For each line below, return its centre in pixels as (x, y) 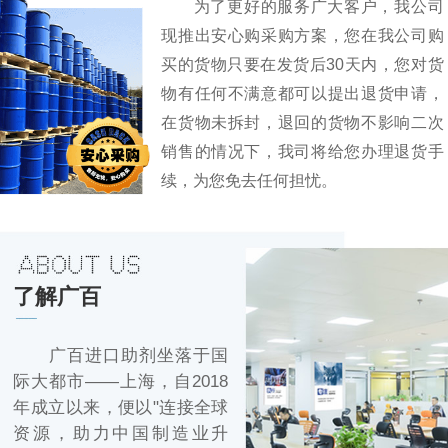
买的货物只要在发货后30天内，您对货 (302, 63)
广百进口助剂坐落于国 (121, 356)
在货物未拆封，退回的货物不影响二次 (302, 121)
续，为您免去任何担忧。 (249, 179)
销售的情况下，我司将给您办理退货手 (302, 150)
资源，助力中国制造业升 (121, 434)
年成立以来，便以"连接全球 (121, 408)
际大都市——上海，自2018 (121, 382)
